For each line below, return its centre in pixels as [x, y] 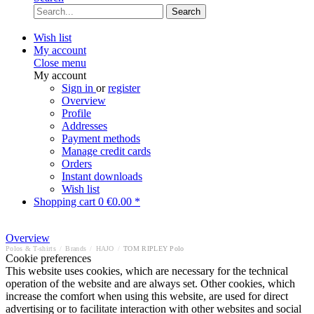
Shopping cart [66, 202]
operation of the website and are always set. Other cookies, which [150, 284]
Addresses [84, 126]
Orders [77, 164]
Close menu [60, 63]
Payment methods [101, 138]
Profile [76, 113]
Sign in [79, 88]
